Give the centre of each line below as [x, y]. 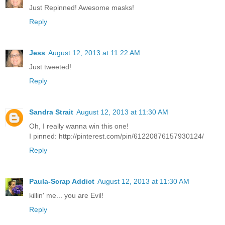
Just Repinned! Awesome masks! [82, 8]
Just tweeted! [50, 67]
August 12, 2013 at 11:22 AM [94, 53]
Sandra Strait [51, 112]
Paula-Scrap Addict [62, 182]
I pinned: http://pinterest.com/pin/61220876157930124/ [117, 136]
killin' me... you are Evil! [66, 196]
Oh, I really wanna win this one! [79, 126]
